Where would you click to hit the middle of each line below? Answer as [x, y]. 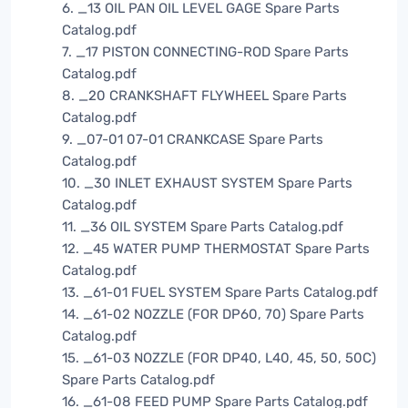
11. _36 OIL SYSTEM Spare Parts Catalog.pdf [203, 227]
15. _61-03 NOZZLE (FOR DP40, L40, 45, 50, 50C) [219, 358]
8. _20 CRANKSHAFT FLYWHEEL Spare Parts [204, 96]
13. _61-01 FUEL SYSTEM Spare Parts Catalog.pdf [220, 293]
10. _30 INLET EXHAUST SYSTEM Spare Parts [207, 184]
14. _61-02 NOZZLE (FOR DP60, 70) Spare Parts [213, 315]
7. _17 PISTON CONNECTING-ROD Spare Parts [205, 52]
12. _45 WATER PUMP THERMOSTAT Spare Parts [216, 249]
